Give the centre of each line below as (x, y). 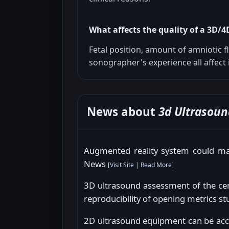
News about (123, 112)
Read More (156, 165)
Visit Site (122, 165)
